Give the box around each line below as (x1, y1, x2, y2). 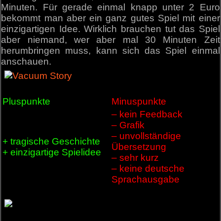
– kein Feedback (111, 109, 183, 119)
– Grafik (111, 119, 145, 130)
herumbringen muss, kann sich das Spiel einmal (1, 45, 220, 56)
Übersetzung (111, 141, 167, 152)
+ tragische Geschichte (2, 136, 101, 147)
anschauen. (1, 56, 52, 67)
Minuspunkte (111, 96, 167, 107)
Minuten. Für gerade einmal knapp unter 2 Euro (1, 2, 220, 13)
